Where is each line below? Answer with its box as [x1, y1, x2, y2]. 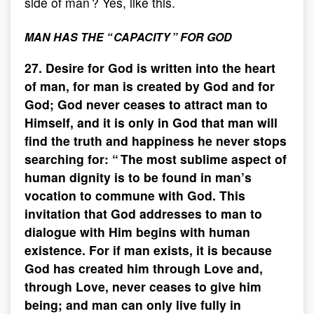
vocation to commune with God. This [25, 186, 245, 204]
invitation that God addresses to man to [25, 205, 262, 222]
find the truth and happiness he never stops [25, 132, 287, 149]
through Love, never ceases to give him [25, 278, 261, 295]
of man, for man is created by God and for [25, 77, 275, 95]
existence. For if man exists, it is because [25, 241, 272, 259]
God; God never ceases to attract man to [25, 95, 268, 113]
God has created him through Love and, [25, 259, 263, 277]
